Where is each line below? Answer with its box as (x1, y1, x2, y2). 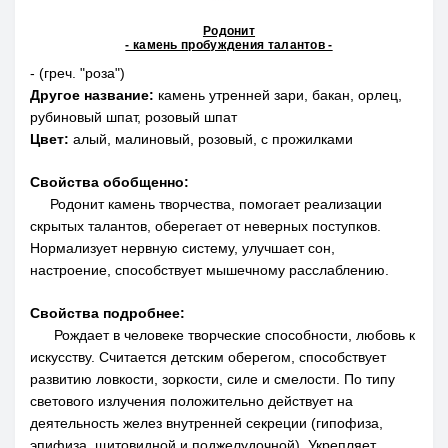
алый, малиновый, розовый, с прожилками (73, 131, 353, 148)
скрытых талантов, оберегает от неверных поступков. (30, 218, 381, 235)
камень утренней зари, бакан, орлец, (158, 87, 402, 104)
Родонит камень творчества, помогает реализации (30, 196, 382, 213)
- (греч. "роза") (30, 65, 125, 82)
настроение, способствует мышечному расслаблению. (30, 262, 389, 279)
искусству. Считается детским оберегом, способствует (30, 349, 386, 366)
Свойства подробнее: (30, 305, 185, 322)
